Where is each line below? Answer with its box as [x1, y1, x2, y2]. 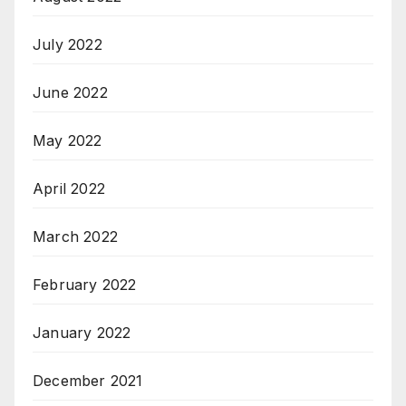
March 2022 [33, 227, 118, 246]
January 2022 [33, 324, 131, 343]
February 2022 [33, 275, 137, 295]
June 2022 [33, 83, 108, 102]
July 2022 [33, 35, 102, 54]
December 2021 [33, 372, 143, 391]
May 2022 [33, 131, 102, 150]
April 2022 [33, 179, 105, 198]
